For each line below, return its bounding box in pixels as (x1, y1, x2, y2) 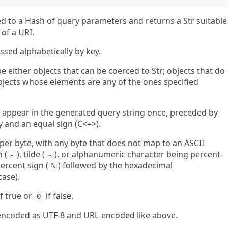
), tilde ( (16, 149, 45, 160)
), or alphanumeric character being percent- (54, 149, 223, 160)
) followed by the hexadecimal (58, 160, 173, 171)
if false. (43, 190, 73, 202)
